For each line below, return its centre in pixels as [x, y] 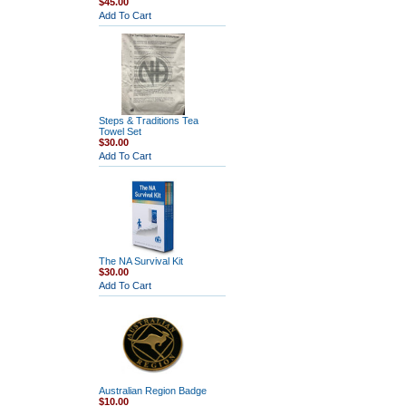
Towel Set [120, 131]
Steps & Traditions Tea [148, 121]
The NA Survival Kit [140, 261]
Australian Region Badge [152, 391]
